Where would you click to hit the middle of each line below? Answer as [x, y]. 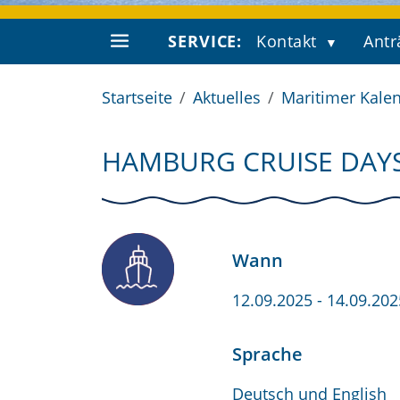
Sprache [267, 354]
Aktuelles [227, 97]
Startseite [137, 97]
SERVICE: [205, 41]
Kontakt [287, 41]
